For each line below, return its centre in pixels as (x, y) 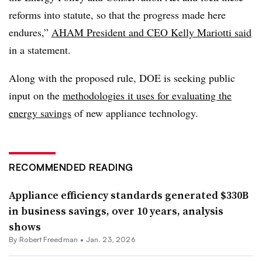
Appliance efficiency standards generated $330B (129, 195)
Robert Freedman (49, 239)
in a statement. (42, 50)
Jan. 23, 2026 (110, 239)
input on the (36, 95)
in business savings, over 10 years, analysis (116, 211)
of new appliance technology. (137, 113)
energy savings (40, 113)
